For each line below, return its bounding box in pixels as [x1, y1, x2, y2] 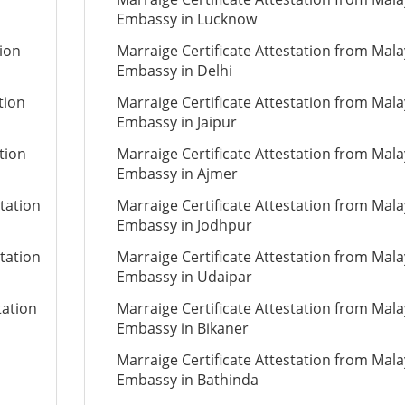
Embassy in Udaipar [116, 267, 252, 287]
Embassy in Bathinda [116, 370, 259, 390]
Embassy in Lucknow [116, 9, 257, 29]
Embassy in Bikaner [116, 318, 249, 338]
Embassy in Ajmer [116, 164, 238, 184]
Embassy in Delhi [116, 61, 232, 80]
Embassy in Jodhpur [116, 215, 252, 235]
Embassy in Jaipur [116, 112, 237, 132]
